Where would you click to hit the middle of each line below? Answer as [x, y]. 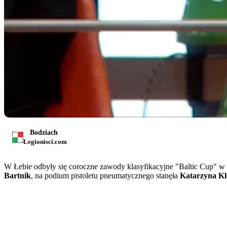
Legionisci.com [45, 141]
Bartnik [17, 175]
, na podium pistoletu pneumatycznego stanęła [105, 175]
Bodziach [44, 132]
